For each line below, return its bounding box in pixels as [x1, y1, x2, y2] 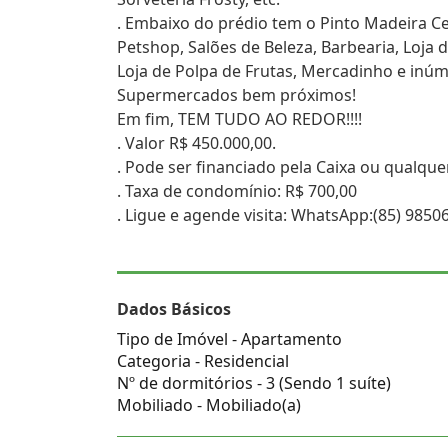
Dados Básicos [117, 298, 231, 320]
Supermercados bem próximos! [117, 84, 356, 106]
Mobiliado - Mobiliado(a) [117, 394, 301, 416]
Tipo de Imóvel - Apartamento [117, 328, 342, 350]
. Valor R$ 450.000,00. [117, 132, 276, 154]
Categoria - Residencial [117, 350, 289, 372]
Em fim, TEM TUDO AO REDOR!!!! [117, 108, 362, 130]
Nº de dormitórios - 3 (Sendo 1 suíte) [117, 372, 391, 394]
